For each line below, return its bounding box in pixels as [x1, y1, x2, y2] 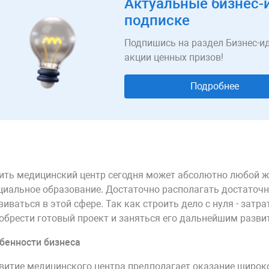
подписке [124, 12, 190, 29]
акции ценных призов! [124, 52, 223, 63]
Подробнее [190, 80, 239, 92]
